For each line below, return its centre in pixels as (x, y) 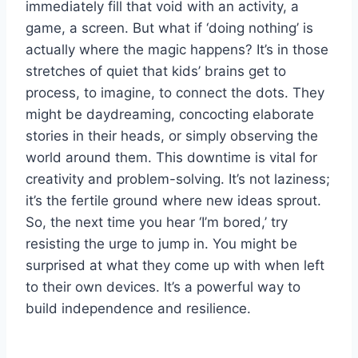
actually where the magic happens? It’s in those (177, 50)
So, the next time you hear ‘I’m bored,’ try (157, 223)
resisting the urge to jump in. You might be (161, 244)
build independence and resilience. (138, 309)
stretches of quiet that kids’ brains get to (156, 72)
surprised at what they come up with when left (175, 266)
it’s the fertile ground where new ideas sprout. (173, 201)
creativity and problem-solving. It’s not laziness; (178, 179)
